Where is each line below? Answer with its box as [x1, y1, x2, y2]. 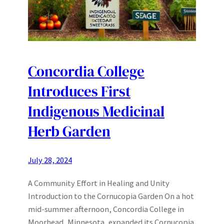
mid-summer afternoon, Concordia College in [28, 204, 184, 214]
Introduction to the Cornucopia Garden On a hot [28, 191, 194, 201]
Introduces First [28, 81, 130, 101]
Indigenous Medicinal [28, 101, 164, 121]
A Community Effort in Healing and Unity [28, 178, 169, 188]
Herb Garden [28, 121, 110, 141]
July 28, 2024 [28, 155, 72, 165]
